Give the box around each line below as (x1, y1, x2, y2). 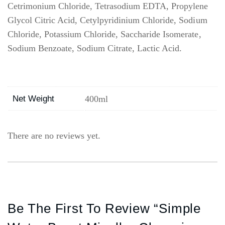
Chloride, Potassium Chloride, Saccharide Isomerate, (8, 29, 201, 39)
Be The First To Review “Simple (8, 201, 201, 215)
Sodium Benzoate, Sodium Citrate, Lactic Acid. (8, 43, 182, 53)
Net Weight (13, 93, 55, 103)
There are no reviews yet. (8, 130, 101, 141)
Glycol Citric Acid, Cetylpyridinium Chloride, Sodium (8, 15, 207, 25)
